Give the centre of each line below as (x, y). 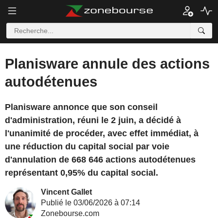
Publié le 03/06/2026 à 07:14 (91, 203)
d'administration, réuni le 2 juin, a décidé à (93, 120)
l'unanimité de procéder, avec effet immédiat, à (102, 133)
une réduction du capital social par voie (87, 146)
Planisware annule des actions (107, 64)
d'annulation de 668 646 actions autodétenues (100, 160)
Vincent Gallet (66, 192)
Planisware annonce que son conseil (81, 107)
